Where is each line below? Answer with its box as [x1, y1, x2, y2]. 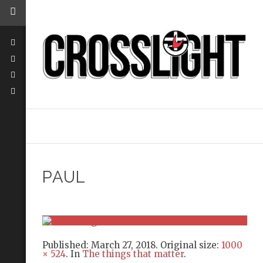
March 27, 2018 [90, 239, 156, 251]
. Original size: [155, 239, 221, 251]
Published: [42, 239, 91, 251]
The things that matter [82, 248, 184, 259]
